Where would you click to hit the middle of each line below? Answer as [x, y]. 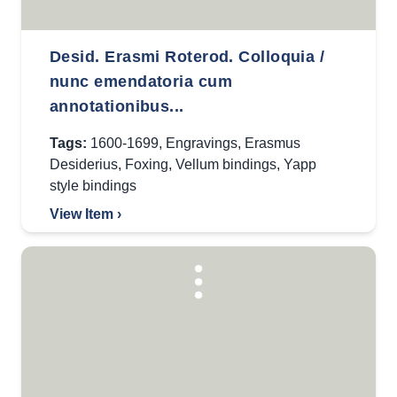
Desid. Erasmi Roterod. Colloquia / [187, 57]
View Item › [86, 214]
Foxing [147, 164]
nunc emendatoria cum [141, 82]
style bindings [93, 186]
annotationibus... [117, 106]
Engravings [202, 143]
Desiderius [84, 164]
